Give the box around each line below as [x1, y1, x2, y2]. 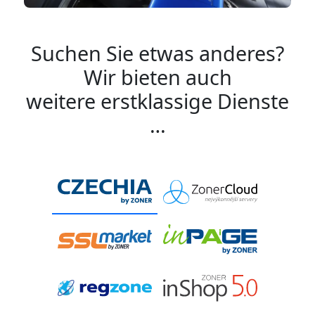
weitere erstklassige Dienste [26, 87, 289, 115]
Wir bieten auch [83, 63, 232, 91]
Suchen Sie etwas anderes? [31, 39, 284, 67]
